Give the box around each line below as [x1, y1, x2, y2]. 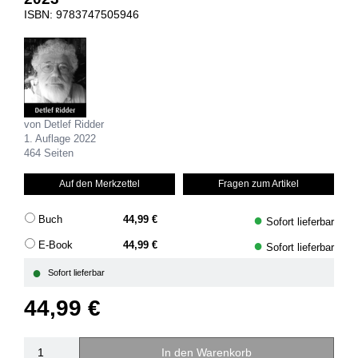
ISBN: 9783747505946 [24, 8, 139, 22]
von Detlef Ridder [24, 119, 104, 131]
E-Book [38, 240, 73, 252]
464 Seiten [24, 148, 74, 160]
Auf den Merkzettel [59, 178, 140, 190]
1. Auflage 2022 [24, 133, 96, 145]
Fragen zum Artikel [218, 178, 299, 190]
